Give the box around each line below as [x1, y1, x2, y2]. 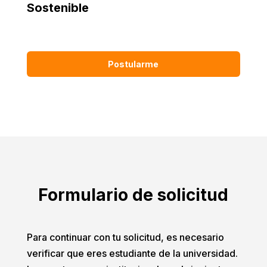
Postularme [108, 58, 159, 69]
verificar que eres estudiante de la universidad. [26, 247, 238, 259]
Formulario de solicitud [38, 184, 229, 205]
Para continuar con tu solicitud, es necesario [26, 231, 224, 243]
